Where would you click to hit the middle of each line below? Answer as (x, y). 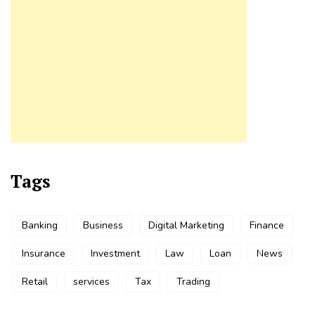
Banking (40, 225)
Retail (35, 281)
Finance (267, 225)
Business (103, 225)
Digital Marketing (186, 225)
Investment (115, 253)
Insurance (44, 253)
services (91, 281)
